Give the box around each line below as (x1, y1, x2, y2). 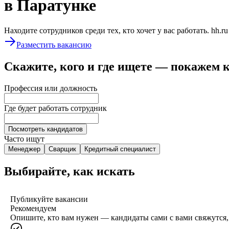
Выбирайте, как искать (4, 164, 135, 178)
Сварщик (49, 145, 76, 153)
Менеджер (8, 145, 40, 153)
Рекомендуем (10, 203, 56, 213)
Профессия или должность (4, 83, 97, 93)
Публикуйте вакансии (10, 194, 88, 203)
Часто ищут (4, 134, 44, 143)
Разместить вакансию (16, 40, 91, 49)
